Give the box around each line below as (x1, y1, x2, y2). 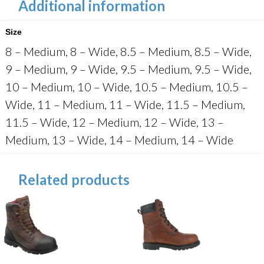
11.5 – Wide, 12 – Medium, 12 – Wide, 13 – (5, 114, 224, 129)
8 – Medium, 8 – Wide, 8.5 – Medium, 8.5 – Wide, (5, 44, 252, 58)
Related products (18, 170, 130, 188)
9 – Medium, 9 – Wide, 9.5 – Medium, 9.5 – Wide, (5, 61, 252, 76)
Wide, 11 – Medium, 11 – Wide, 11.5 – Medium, (5, 97, 245, 111)
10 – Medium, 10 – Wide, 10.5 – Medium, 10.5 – (5, 79, 248, 94)
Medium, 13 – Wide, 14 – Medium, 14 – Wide (5, 132, 233, 147)
